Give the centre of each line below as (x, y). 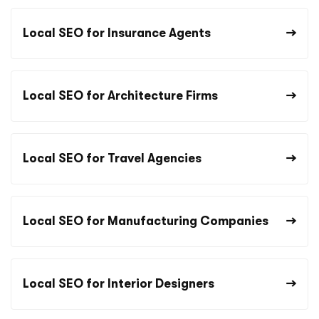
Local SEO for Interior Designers (119, 283)
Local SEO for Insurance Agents (117, 33)
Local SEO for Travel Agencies (112, 158)
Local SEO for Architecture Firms (120, 95)
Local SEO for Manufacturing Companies (146, 221)
